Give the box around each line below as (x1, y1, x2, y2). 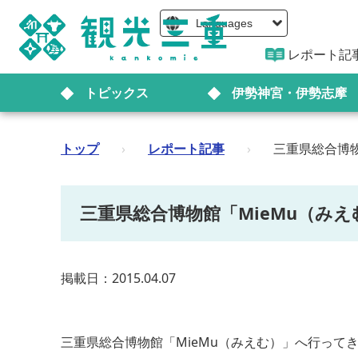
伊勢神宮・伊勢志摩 (231, 86, 347, 100)
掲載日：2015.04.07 (61, 269, 176, 287)
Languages (195, 17, 253, 30)
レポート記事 (148, 140, 225, 157)
